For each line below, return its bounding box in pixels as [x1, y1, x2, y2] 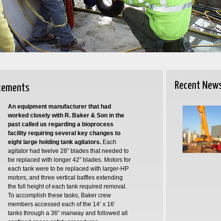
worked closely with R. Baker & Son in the [7, 111, 124, 119]
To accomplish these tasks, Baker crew [7, 191, 111, 199]
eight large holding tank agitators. [7, 138, 101, 146]
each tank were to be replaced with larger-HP [7, 165, 129, 172]
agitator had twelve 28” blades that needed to [7, 147, 129, 154]
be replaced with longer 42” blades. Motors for [7, 156, 131, 163]
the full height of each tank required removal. [7, 183, 127, 190]
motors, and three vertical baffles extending [7, 174, 123, 181]
